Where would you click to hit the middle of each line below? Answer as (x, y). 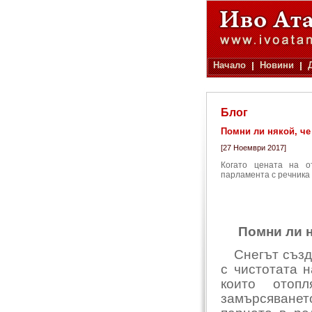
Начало (229, 65)
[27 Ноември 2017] (253, 148)
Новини (277, 65)
